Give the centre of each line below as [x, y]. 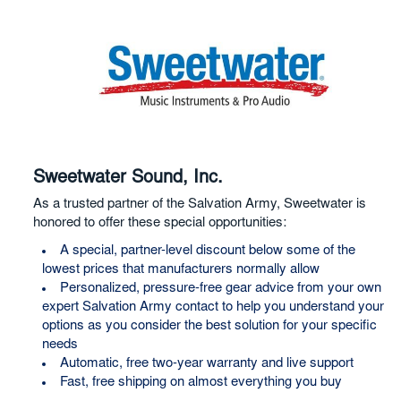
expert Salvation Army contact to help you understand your [213, 307]
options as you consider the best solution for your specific [209, 326]
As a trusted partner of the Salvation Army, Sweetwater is [199, 204]
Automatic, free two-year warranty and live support [206, 363]
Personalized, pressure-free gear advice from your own [220, 288]
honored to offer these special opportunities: [159, 223]
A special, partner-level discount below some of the [207, 251]
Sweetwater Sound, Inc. [128, 178]
